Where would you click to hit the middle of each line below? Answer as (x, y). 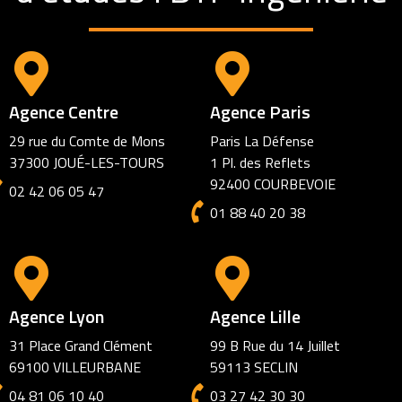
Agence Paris (260, 112)
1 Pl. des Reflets (260, 163)
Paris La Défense (262, 141)
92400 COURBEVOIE (273, 184)
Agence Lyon (57, 317)
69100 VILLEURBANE (75, 367)
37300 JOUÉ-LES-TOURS (87, 163)
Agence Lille (255, 317)
